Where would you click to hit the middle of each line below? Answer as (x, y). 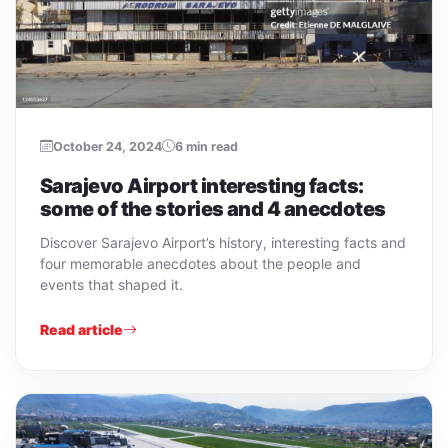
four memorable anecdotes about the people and (200, 263)
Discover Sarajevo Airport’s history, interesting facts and (223, 242)
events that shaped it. (111, 284)
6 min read (206, 146)
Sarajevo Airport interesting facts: (202, 185)
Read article (81, 329)
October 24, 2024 (107, 146)
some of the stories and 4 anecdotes (213, 208)
